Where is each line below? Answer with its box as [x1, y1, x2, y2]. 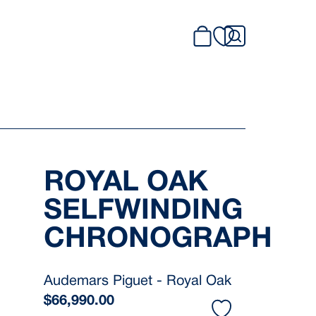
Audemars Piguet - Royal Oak [44, 275, 231, 288]
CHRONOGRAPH [44, 226, 272, 253]
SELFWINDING [44, 198, 243, 224]
